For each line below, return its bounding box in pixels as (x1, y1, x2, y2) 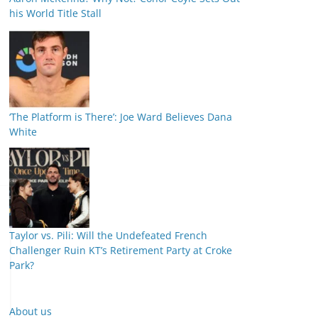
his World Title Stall (9, 6, 102, 20)
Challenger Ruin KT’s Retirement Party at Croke (9, 243, 232, 257)
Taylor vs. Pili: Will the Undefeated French (9, 229, 207, 242)
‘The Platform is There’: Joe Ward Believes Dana (9, 110, 232, 124)
